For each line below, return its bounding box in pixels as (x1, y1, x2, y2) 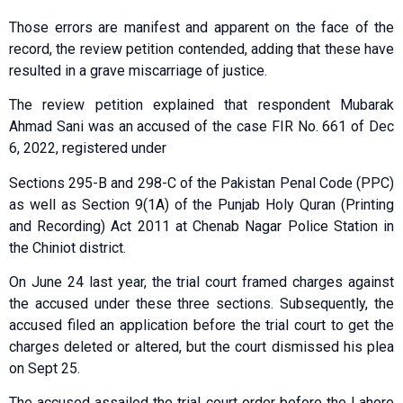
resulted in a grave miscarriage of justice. (9, 61, 267, 79)
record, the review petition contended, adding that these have (9, 40, 394, 58)
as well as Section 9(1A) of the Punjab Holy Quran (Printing (9, 195, 394, 213)
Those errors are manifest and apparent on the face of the (9, 18, 394, 36)
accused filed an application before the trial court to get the (9, 316, 394, 334)
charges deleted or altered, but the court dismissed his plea (9, 337, 394, 355)
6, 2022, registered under (9, 139, 166, 157)
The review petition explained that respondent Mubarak (9, 96, 394, 114)
